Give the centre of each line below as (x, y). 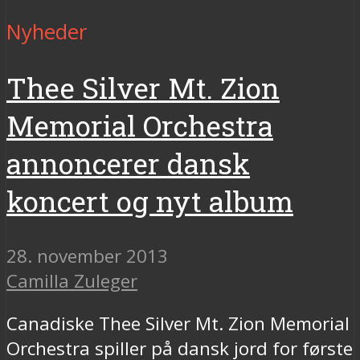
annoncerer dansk (128, 163)
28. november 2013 (87, 256)
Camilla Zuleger (72, 280)
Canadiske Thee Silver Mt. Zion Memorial (178, 324)
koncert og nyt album (150, 201)
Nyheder (47, 31)
